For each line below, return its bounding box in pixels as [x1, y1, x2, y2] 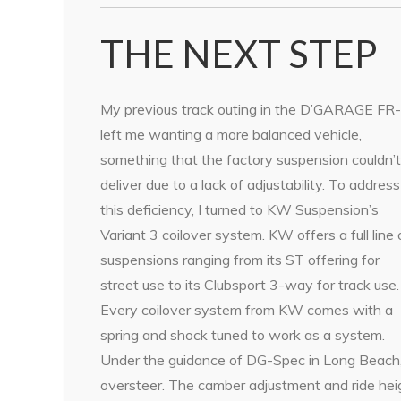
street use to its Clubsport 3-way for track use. [100, 276, 399, 294]
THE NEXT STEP [100, 31, 377, 77]
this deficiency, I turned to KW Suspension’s [100, 200, 379, 219]
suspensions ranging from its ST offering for [100, 251, 380, 269]
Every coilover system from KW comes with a [100, 301, 393, 320]
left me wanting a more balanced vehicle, [100, 125, 362, 144]
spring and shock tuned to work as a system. [100, 326, 385, 345]
